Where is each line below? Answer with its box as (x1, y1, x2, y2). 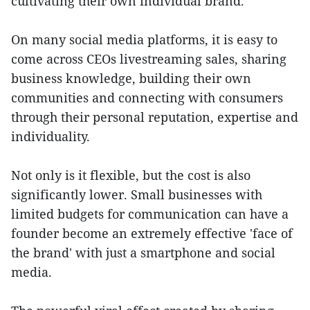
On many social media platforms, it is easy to (11, 31, 277, 48)
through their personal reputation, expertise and (11, 109, 298, 125)
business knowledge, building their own (11, 70, 251, 86)
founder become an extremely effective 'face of (11, 225, 293, 241)
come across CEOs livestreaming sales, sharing (11, 51, 286, 67)
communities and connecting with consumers (11, 89, 283, 106)
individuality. (11, 128, 90, 145)
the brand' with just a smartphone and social (11, 244, 275, 261)
